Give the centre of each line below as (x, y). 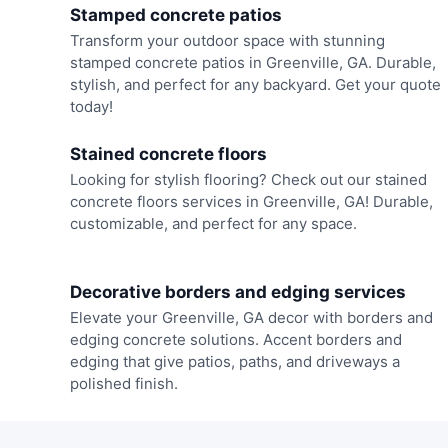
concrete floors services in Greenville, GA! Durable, (251, 201)
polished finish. (123, 384)
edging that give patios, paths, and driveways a (234, 362)
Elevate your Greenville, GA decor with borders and (251, 318)
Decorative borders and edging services (237, 292)
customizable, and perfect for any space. (213, 223)
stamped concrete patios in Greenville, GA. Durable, (252, 63)
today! (91, 107)
